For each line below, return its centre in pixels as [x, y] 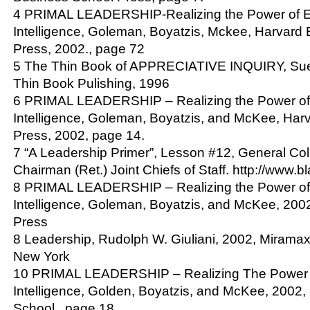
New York [42, 256]
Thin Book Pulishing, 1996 [91, 83]
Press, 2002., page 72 [79, 48]
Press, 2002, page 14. [79, 135]
